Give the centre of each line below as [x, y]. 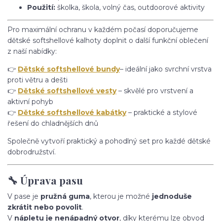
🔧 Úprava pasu [45, 180]
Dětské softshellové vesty [67, 91]
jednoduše [172, 196]
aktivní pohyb [30, 101]
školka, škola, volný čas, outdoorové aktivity [130, 7]
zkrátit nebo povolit [45, 207]
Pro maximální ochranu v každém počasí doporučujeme [103, 29]
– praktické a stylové [162, 112]
